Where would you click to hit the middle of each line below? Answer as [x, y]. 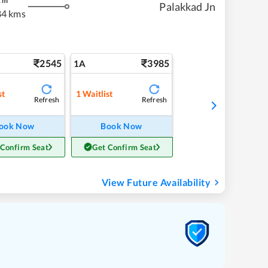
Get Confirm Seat [124, 147]
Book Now [121, 126]
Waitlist [98, 94]
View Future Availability [156, 182]
